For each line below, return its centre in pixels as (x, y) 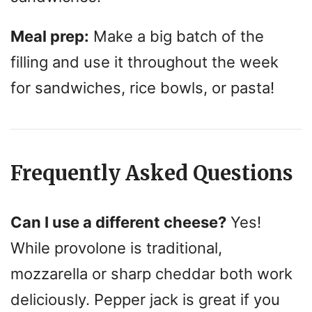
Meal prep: (50, 36)
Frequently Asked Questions (152, 173)
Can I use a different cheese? (118, 222)
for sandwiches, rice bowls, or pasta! (142, 87)
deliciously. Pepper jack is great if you (145, 299)
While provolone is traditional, (116, 248)
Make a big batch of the (177, 36)
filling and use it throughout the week (145, 62)
